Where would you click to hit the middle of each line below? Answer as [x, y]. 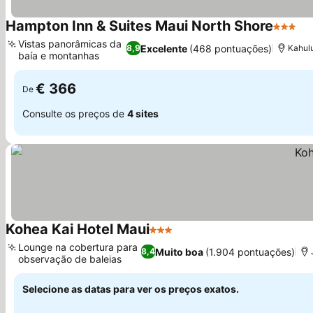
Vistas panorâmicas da [70, 44]
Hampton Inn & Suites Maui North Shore [139, 26]
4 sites [143, 113]
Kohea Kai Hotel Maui [78, 229]
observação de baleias [70, 259]
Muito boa [180, 252]
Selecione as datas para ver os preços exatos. [131, 289]
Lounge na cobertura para [78, 247]
